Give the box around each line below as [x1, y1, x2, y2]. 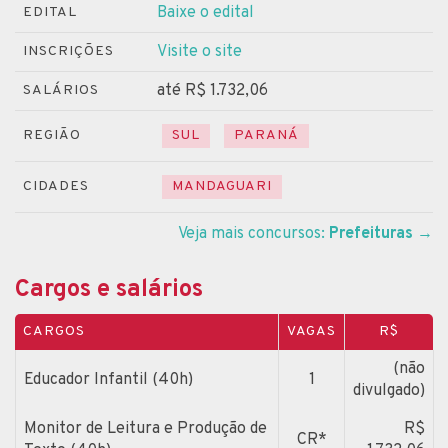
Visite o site [157, 41, 242, 62]
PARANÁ [234, 126, 299, 144]
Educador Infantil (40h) [24, 369, 193, 390]
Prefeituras [329, 223, 413, 244]
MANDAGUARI [172, 177, 272, 195]
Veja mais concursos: [178, 223, 329, 244]
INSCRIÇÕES [23, 42, 114, 60]
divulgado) [353, 380, 425, 401]
